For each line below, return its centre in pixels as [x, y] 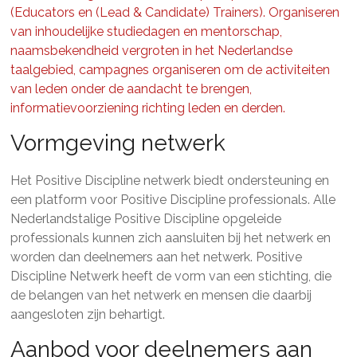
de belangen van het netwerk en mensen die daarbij [161, 295]
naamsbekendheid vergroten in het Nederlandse [152, 51]
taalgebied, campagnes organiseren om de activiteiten [171, 70]
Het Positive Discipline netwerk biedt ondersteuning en [170, 180]
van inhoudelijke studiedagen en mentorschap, [147, 31]
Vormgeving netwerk [118, 143]
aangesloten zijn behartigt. [88, 314]
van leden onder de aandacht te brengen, [131, 89]
